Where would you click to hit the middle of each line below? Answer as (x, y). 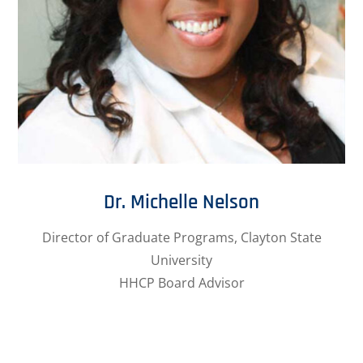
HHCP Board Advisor (181, 282)
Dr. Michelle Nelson (181, 202)
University (181, 260)
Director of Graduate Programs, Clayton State (181, 237)
